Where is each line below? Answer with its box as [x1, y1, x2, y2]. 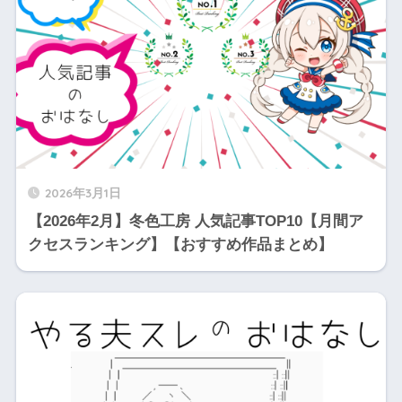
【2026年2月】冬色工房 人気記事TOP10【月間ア [27, 212, 363, 230]
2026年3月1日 [44, 184, 121, 200]
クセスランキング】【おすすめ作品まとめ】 [27, 235, 333, 253]
